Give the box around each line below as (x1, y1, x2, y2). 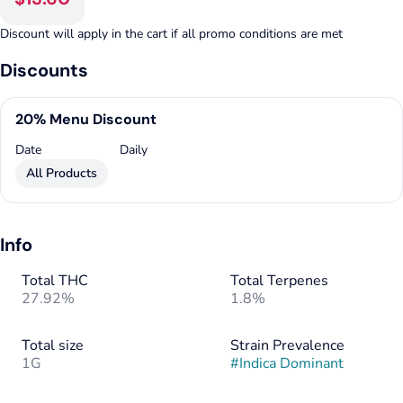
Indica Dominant (239, 354, 344, 373)
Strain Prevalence (230, 336, 345, 355)
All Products (26, 165, 97, 182)
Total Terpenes (230, 271, 328, 291)
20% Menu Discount (15, 110, 157, 129)
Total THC (22, 271, 88, 291)
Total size (22, 336, 84, 355)
